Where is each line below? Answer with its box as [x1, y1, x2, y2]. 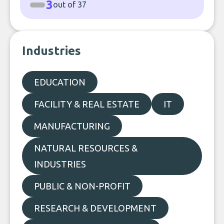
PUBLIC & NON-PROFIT [34, 181, 130, 191]
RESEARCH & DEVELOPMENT [34, 203, 156, 213]
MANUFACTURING [34, 121, 110, 131]
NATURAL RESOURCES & [34, 143, 137, 153]
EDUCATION [34, 77, 85, 87]
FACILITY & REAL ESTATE [34, 99, 139, 109]
